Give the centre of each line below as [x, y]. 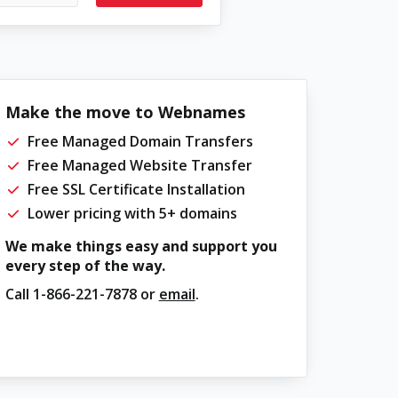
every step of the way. [85, 266]
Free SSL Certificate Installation [136, 189]
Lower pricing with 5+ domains [132, 213]
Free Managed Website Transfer [139, 165]
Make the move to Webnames [125, 112]
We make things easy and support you [141, 246]
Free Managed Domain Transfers [140, 141]
